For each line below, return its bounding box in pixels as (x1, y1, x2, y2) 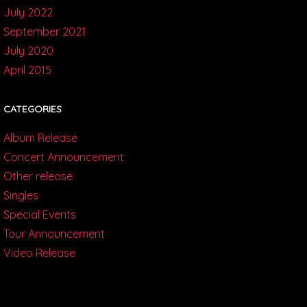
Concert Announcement (3, 150, 124, 164)
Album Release (3, 131, 77, 145)
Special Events (3, 208, 76, 222)
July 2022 (3, 5, 53, 20)
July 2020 (3, 44, 53, 58)
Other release (3, 169, 73, 184)
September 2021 (3, 25, 86, 39)
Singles (3, 188, 38, 203)
